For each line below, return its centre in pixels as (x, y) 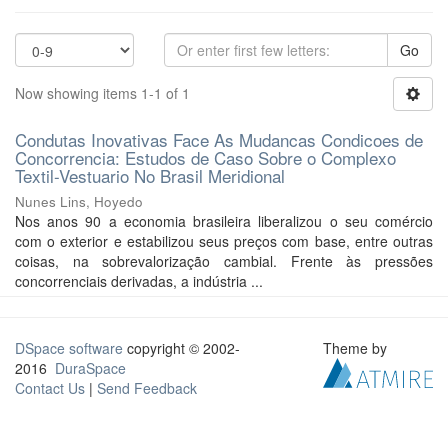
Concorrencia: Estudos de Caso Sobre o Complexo (205, 157)
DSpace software (69, 348)
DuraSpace (90, 368)
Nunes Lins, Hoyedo (79, 201)
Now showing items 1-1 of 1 (102, 93)
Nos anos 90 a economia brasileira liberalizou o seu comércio (224, 221)
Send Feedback (147, 388)
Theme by (357, 348)
